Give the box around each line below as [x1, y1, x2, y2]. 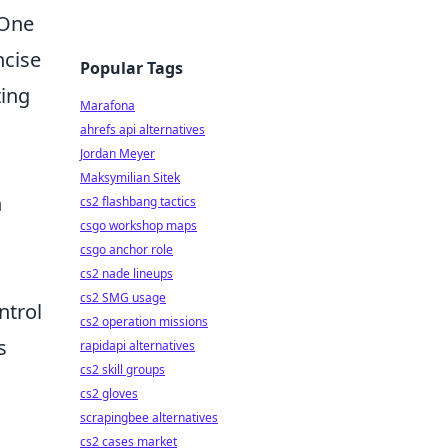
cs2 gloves [80, 385, 138, 402]
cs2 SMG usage [80, 289, 166, 306]
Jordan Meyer [80, 145, 155, 162]
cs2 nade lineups [80, 265, 173, 282]
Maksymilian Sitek [80, 169, 180, 186]
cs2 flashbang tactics [80, 193, 196, 210]
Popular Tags [80, 57, 183, 79]
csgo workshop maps [80, 217, 197, 234]
